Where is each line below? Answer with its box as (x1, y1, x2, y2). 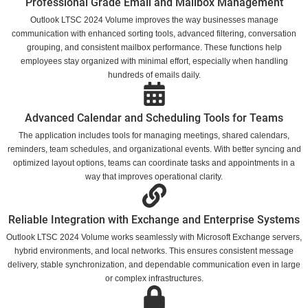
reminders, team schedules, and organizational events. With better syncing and (7, 144, 301, 155)
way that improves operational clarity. (85, 172, 223, 182)
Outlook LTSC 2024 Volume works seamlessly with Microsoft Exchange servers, (6, 232, 302, 243)
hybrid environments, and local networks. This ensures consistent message (14, 246, 294, 256)
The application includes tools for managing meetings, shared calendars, (19, 131, 289, 141)
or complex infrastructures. (104, 274, 203, 284)
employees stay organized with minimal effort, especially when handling (20, 56, 288, 67)
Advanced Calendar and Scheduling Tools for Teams (25, 111, 283, 125)
